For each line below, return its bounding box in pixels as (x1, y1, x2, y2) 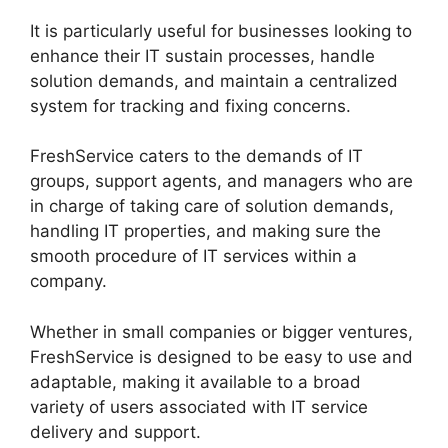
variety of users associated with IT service (30, 396, 368, 417)
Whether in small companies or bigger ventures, (30, 321, 413, 342)
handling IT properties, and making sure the (30, 221, 381, 242)
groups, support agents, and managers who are (30, 171, 413, 192)
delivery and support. (30, 421, 201, 442)
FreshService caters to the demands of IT (30, 146, 363, 167)
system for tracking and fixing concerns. (30, 95, 351, 116)
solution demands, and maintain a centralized (30, 70, 398, 91)
